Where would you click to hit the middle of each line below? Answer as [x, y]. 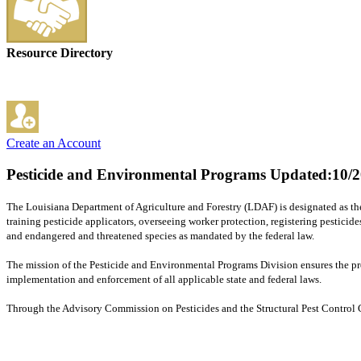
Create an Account [54, 143]
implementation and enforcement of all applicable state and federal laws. [165, 279]
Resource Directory [60, 53]
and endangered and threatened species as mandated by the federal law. [162, 235]
